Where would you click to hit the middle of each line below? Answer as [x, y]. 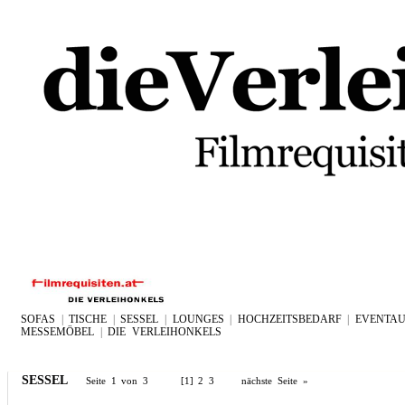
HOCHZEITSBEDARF [289, 319]
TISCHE [88, 319]
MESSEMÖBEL [57, 332]
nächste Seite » [274, 381]
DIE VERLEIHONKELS [165, 332]
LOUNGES [198, 319]
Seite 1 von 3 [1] [142, 381]
